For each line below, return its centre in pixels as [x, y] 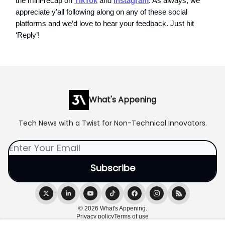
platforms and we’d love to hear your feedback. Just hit [105, 23]
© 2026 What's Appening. [113, 208]
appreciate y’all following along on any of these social [101, 12]
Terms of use [131, 216]
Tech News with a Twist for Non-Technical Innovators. [113, 123]
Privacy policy [95, 216]
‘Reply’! [28, 35]
